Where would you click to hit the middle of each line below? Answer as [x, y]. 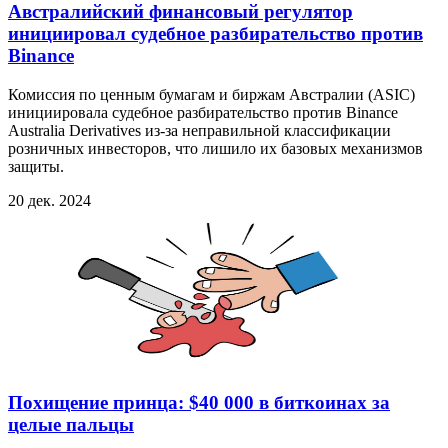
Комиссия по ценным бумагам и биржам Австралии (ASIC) [211, 94]
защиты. [36, 166]
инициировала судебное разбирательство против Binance [203, 112]
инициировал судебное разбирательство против [215, 33]
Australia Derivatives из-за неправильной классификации [199, 130]
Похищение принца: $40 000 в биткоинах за [199, 403]
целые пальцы [71, 425]
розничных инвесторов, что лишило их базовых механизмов [215, 148]
